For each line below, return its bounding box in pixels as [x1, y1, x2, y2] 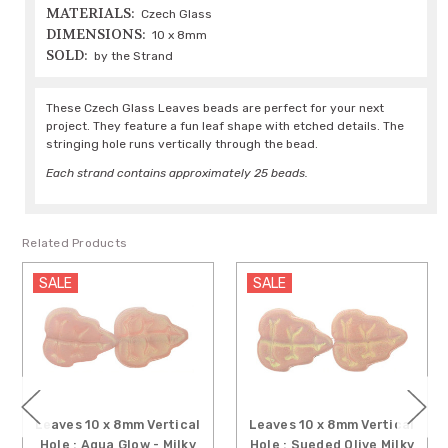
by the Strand [94, 49, 174, 64]
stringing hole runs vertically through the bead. [46, 137, 319, 152]
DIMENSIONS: [46, 25, 147, 44]
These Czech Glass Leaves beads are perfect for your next [46, 101, 385, 116]
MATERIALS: [46, 4, 136, 23]
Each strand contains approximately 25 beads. [46, 166, 309, 181]
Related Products [22, 236, 128, 251]
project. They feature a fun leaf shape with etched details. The [46, 119, 405, 134]
